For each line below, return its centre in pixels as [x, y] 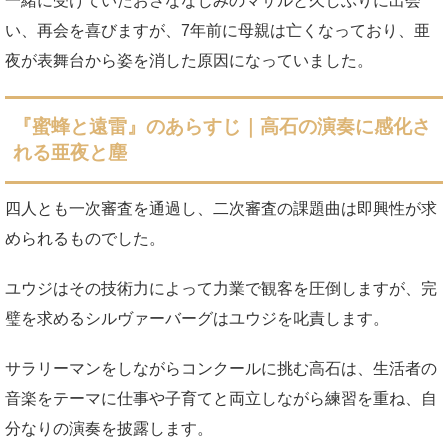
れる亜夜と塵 [70, 152]
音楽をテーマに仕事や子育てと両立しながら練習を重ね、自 [221, 398]
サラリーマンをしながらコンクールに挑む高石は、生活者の [221, 368]
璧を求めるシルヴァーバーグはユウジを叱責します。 [197, 318]
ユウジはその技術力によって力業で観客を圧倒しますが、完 [221, 288]
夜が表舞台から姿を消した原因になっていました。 [189, 60]
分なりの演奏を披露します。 [109, 428]
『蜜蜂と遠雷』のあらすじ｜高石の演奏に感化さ [222, 126]
